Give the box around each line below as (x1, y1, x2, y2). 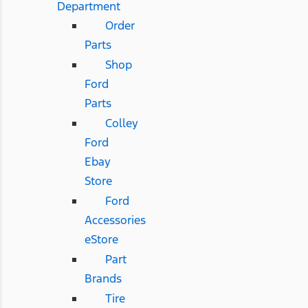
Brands (84, 270, 122, 286)
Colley (104, 115, 138, 131)
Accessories (84, 212, 146, 228)
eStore (84, 231, 118, 247)
